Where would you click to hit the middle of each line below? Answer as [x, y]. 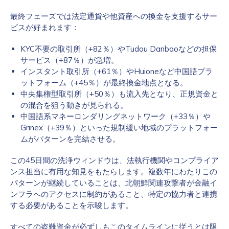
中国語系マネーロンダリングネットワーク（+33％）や [116, 116]
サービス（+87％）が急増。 [70, 60]
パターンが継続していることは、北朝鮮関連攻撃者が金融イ [114, 183]
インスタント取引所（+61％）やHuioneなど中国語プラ [117, 71]
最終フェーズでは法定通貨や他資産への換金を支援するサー [114, 16]
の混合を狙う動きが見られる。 [74, 105]
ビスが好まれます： [45, 27]
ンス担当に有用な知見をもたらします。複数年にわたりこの [114, 171]
